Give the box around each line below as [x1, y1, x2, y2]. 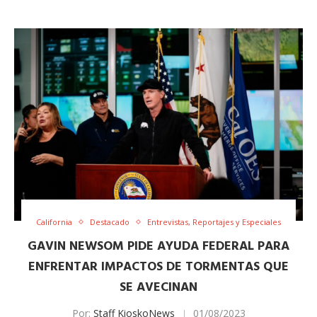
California [36, 217, 72, 228]
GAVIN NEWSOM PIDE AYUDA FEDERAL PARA [28, 236, 289, 258]
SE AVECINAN [120, 277, 197, 299]
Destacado [90, 217, 129, 228]
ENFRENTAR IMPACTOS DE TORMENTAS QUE [28, 257, 289, 278]
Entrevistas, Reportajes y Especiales [147, 217, 281, 228]
